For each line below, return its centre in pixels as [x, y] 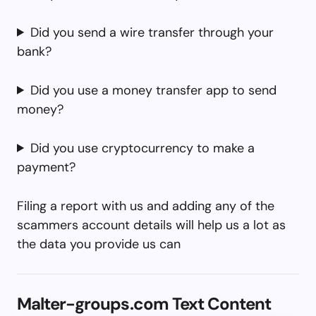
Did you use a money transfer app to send [154, 90]
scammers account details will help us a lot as [151, 225]
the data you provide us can [99, 244]
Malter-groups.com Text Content [144, 303]
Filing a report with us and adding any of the [146, 206]
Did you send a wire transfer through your [152, 32]
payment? [46, 167]
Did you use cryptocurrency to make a [143, 148]
